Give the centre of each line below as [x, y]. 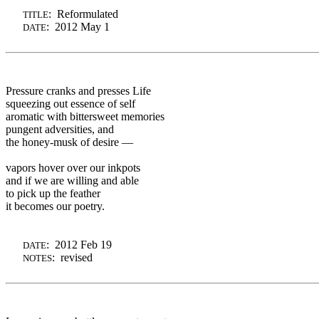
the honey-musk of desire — [69, 142]
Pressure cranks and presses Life [78, 90]
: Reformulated [83, 14]
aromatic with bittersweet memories [85, 116]
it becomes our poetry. [55, 206]
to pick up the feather [53, 193]
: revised [72, 257]
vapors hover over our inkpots [73, 167]
